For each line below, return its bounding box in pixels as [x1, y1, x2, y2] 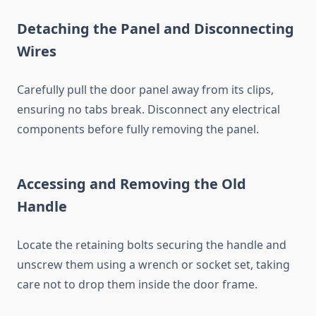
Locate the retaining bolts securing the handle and [17, 237, 286, 253]
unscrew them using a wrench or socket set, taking [17, 257, 290, 273]
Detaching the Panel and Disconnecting [17, 19, 294, 39]
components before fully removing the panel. [17, 121, 259, 138]
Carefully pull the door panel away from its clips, [17, 82, 274, 98]
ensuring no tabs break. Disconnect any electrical [17, 102, 280, 118]
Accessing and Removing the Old [17, 174, 246, 194]
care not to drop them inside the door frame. [17, 276, 257, 293]
